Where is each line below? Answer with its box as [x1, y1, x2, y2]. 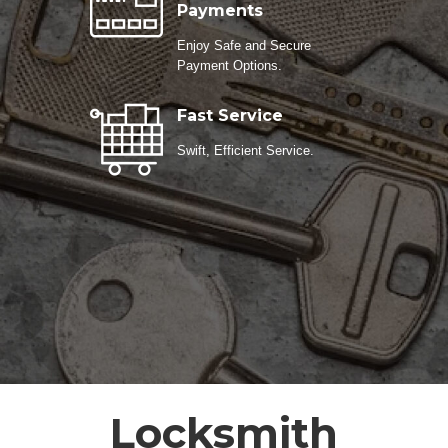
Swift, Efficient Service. [177, 143, 314, 158]
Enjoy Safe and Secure [177, 38, 311, 53]
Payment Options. [177, 58, 282, 73]
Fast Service [177, 105, 283, 125]
